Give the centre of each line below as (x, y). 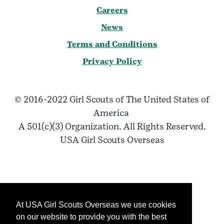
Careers (112, 10)
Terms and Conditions (112, 44)
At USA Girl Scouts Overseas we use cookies (96, 205)
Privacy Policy (112, 61)
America (112, 113)
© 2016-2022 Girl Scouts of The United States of (112, 99)
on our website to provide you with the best (91, 217)
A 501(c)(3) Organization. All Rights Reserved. (112, 126)
